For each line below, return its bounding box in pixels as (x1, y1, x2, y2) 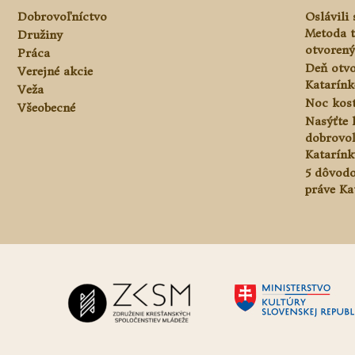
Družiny (17, 28, 63, 43)
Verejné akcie (17, 64, 93, 79)
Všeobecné (17, 101, 75, 116)
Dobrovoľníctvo (17, 10, 107, 25)
